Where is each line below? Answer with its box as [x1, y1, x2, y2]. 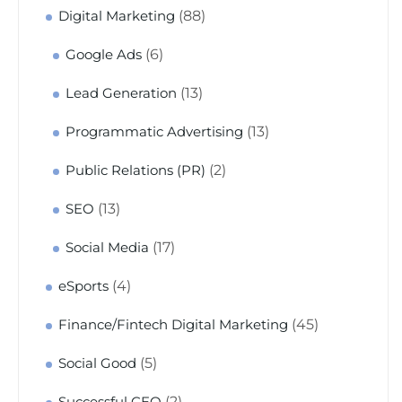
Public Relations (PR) [66, 162, 205, 179]
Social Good [58, 355, 136, 371]
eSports [58, 278, 109, 294]
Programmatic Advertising [66, 124, 243, 140]
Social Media [66, 240, 149, 256]
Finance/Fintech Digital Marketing [58, 317, 288, 333]
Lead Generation [66, 85, 177, 101]
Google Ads [66, 47, 142, 63]
